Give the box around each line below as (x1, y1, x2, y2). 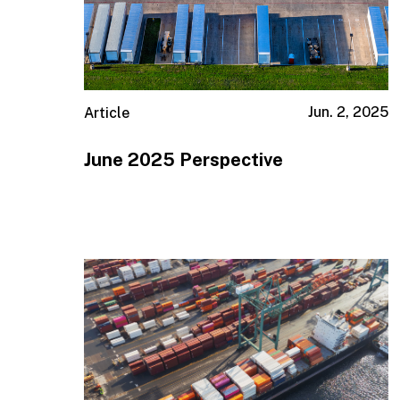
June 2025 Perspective (84, 148, 284, 171)
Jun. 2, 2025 (307, 104, 388, 121)
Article (84, 104, 130, 122)
